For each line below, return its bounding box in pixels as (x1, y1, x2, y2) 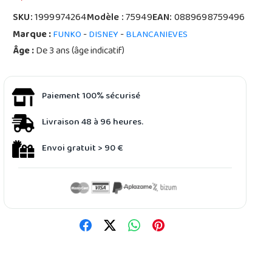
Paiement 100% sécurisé (42, 87, 141, 106)
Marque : (13, 25, 52, 45)
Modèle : (86, 8, 126, 28)
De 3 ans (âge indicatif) (34, 42, 125, 61)
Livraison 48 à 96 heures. (42, 113, 144, 132)
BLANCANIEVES (126, 26, 188, 44)
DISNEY (89, 26, 119, 44)
